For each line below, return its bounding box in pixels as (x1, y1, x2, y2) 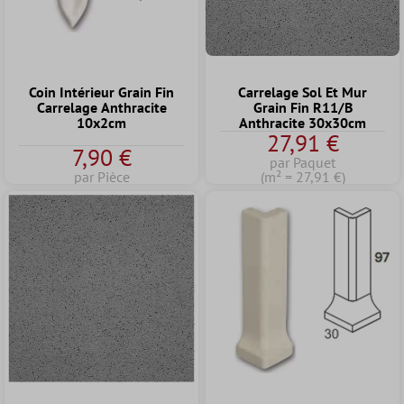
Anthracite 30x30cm (239, 114, 366, 132)
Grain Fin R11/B (252, 98, 353, 116)
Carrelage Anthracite (36, 98, 167, 116)
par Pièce (73, 168, 130, 186)
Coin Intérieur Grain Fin (29, 83, 174, 101)
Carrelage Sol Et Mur (238, 83, 367, 101)
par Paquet (270, 153, 335, 171)
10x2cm (77, 114, 126, 132)
